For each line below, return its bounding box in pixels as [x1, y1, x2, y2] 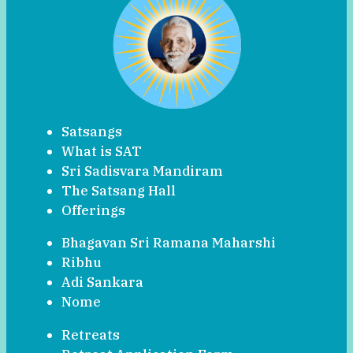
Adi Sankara [61, 273, 143, 292]
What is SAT [61, 142, 142, 160]
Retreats [61, 326, 120, 344]
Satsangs [61, 122, 122, 140]
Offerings [61, 201, 125, 219]
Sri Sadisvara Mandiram [61, 162, 223, 180]
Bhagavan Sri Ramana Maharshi [61, 234, 276, 252]
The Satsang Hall [61, 181, 176, 199]
